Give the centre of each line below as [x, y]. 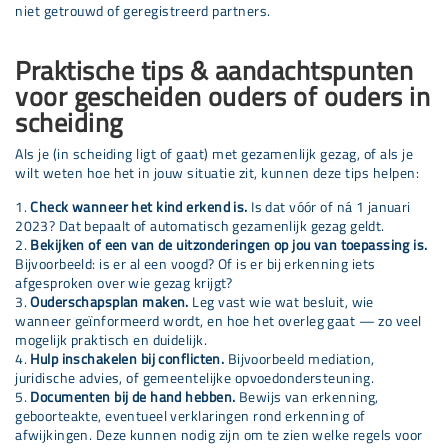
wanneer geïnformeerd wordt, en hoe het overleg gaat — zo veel [218, 320]
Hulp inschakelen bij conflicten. [127, 358]
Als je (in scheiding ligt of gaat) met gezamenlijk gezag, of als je [214, 154]
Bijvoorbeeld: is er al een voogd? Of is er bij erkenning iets [195, 263]
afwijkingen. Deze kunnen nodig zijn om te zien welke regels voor [219, 434]
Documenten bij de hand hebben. [133, 396]
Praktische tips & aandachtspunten [214, 70]
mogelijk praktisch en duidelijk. [111, 339]
